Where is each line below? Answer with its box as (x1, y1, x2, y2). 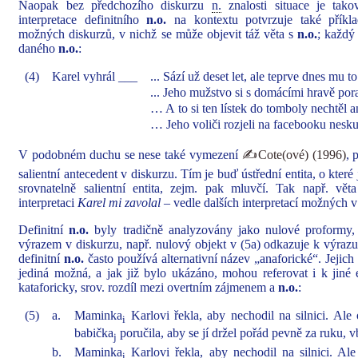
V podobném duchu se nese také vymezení (18, 148, 242, 161)
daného (18, 42, 59, 55)
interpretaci (18, 196, 78, 209)
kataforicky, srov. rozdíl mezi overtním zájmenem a (18, 280, 279, 294)
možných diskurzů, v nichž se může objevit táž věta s (18, 27, 297, 41)
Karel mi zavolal (78, 196, 161, 209)
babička (74, 326, 114, 340)
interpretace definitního (18, 13, 147, 26)
